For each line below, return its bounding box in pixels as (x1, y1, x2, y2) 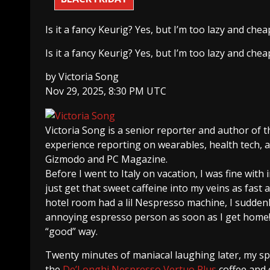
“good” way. (45, 225, 98, 239)
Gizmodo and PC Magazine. (45, 152, 168, 166)
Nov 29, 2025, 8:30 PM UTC (45, 84, 166, 98)
